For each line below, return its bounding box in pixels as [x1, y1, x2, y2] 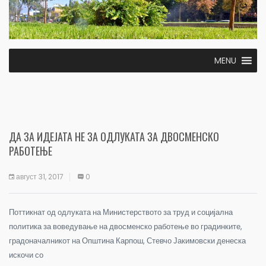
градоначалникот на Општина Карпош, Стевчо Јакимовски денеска [9, 235, 246, 246]
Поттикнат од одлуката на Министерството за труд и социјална [9, 206, 233, 218]
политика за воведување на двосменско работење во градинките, [9, 220, 242, 232]
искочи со [9, 249, 43, 261]
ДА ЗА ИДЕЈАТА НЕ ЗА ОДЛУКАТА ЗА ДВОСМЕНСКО [9, 128, 219, 144]
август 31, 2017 [16, 171, 64, 182]
